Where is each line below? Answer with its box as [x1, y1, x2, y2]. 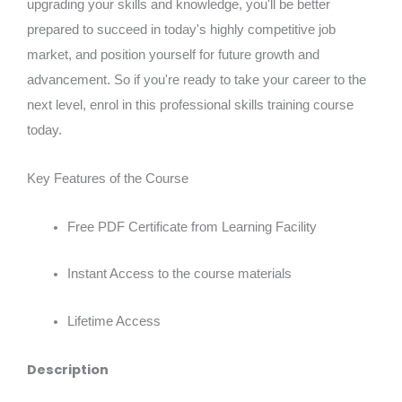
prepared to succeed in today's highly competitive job [27, 22, 336, 38]
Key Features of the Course [27, 171, 188, 187]
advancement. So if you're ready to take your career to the [27, 73, 366, 88]
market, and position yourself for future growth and [27, 48, 319, 63]
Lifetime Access [67, 313, 161, 328]
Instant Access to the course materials [67, 267, 292, 282]
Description [27, 360, 109, 379]
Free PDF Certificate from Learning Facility [67, 219, 317, 234]
